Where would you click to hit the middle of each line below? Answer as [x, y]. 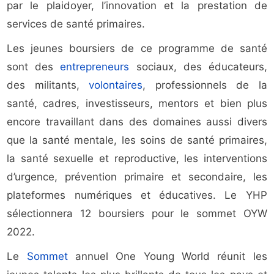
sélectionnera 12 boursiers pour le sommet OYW [137, 214]
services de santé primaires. [76, 24]
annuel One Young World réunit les [167, 257]
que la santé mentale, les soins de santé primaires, [137, 140]
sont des [34, 67]
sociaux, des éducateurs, [198, 67]
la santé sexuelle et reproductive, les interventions [137, 159]
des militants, [48, 85]
